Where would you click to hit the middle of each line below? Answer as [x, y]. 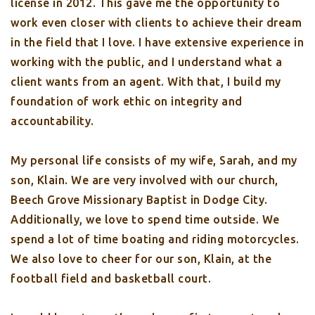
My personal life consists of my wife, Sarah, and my [154, 160]
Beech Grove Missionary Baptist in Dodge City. [139, 200]
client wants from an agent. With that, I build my [146, 82]
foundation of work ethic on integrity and [127, 101]
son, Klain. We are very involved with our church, [144, 180]
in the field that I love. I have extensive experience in [157, 42]
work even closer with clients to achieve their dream [156, 22]
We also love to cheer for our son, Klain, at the [141, 259]
